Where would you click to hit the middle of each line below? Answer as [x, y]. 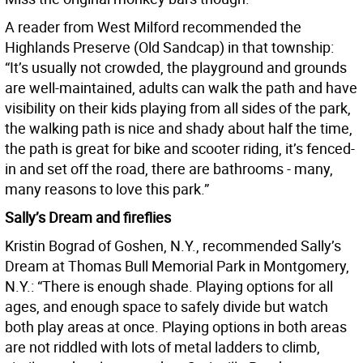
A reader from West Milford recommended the [153, 27]
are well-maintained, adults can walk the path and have [181, 88]
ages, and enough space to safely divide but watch [167, 307]
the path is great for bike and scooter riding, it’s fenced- [180, 149]
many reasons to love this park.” [107, 189]
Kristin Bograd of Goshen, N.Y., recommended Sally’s [173, 246]
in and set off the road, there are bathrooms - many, [169, 169]
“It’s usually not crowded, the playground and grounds [176, 68]
